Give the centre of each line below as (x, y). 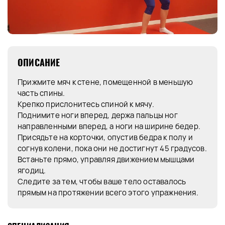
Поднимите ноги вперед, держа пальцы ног (98, 116)
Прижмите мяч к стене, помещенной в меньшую (105, 82)
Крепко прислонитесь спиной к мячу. (86, 104)
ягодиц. (32, 171)
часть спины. (41, 93)
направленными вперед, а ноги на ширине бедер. (109, 127)
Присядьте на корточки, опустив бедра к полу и (105, 138)
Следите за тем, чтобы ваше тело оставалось (102, 182)
